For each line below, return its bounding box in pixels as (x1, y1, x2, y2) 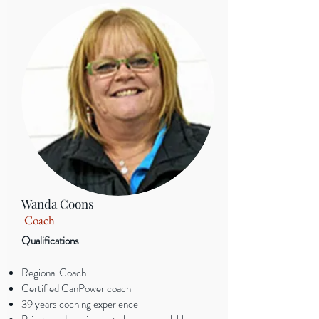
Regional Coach (21, 265, 86, 281)
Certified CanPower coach (21, 281, 131, 296)
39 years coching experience (21, 296, 138, 312)
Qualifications (21, 233, 79, 249)
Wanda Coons (21, 196, 94, 211)
